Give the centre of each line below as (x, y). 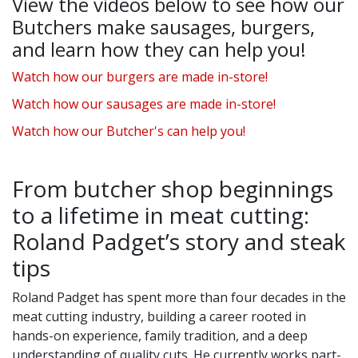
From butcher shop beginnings (173, 189)
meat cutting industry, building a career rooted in (159, 317)
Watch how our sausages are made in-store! (144, 104)
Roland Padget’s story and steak (179, 242)
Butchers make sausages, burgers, (163, 27)
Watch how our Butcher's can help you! (129, 131)
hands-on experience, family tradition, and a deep (160, 336)
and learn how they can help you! (159, 50)
